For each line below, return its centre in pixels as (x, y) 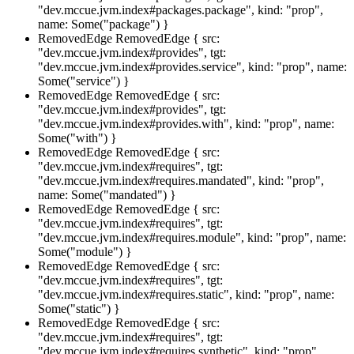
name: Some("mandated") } (107, 194)
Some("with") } (77, 137)
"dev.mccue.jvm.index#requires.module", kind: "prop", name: (192, 237)
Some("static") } (79, 308)
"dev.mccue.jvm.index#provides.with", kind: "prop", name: (186, 123)
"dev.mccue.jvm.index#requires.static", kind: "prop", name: (186, 294)
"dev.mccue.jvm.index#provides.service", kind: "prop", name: (192, 66)
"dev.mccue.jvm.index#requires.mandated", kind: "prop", (181, 180)
